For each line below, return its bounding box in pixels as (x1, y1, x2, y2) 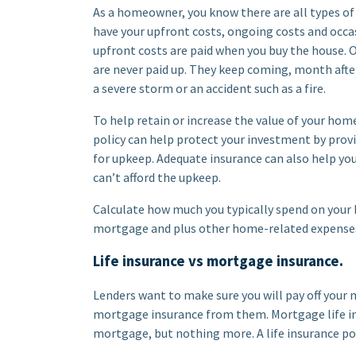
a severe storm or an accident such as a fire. (93, 79, 326, 96)
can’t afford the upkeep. (93, 168, 221, 185)
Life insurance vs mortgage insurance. (93, 251, 343, 270)
